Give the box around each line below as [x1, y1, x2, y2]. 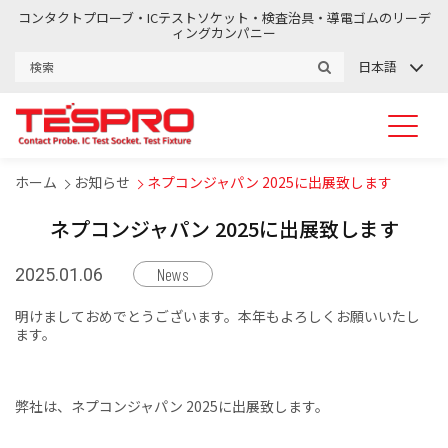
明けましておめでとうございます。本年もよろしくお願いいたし [15, 306, 420, 327]
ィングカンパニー [172, 23, 276, 42]
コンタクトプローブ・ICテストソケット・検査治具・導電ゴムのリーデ [17, 8, 431, 27]
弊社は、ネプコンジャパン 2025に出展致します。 [15, 396, 329, 417]
